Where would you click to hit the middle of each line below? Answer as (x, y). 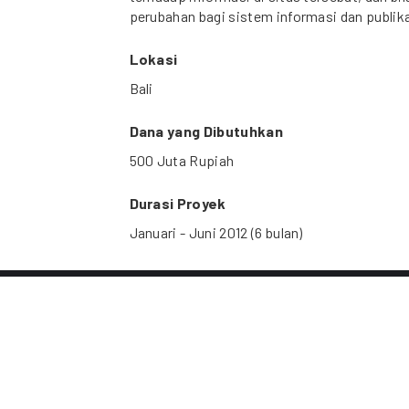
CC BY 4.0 (204, 393)
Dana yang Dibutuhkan (206, 131)
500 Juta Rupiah (182, 161)
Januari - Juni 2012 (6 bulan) (216, 233)
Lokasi (153, 59)
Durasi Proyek (178, 204)
